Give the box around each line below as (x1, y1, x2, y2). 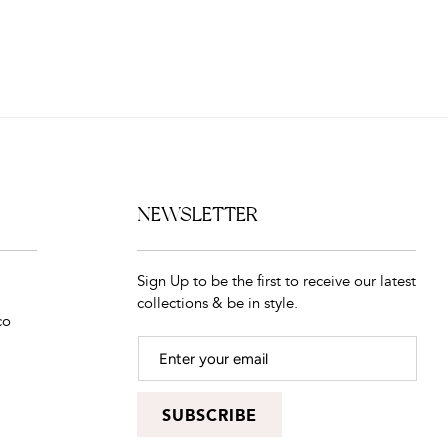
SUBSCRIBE (162, 404, 257, 429)
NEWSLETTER (137, 202, 258, 227)
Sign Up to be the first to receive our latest (137, 270, 416, 293)
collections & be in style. (137, 292, 298, 315)
